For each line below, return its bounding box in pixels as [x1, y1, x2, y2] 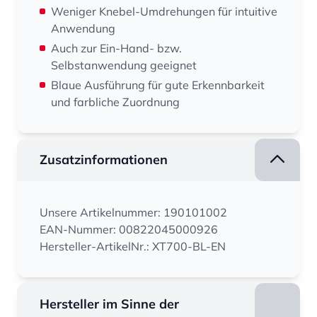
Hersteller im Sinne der [40, 296, 179, 312]
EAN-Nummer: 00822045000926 [40, 222, 218, 236]
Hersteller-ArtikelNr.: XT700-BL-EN [40, 239, 226, 253]
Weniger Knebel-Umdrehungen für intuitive [51, 4, 277, 18]
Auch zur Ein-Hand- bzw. [51, 41, 182, 55]
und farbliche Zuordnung [51, 95, 180, 109]
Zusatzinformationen [40, 151, 168, 168]
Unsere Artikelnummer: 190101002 [40, 205, 227, 219]
